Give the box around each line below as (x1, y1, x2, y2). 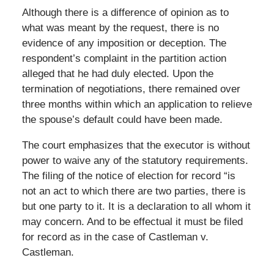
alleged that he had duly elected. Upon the (21, 67, 213, 80)
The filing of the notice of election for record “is (21, 169, 235, 182)
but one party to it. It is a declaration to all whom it (21, 200, 251, 212)
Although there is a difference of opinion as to (21, 6, 229, 18)
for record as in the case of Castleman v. (21, 231, 209, 243)
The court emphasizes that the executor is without (21, 139, 250, 151)
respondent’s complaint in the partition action (21, 52, 226, 64)
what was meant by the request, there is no (21, 21, 219, 34)
